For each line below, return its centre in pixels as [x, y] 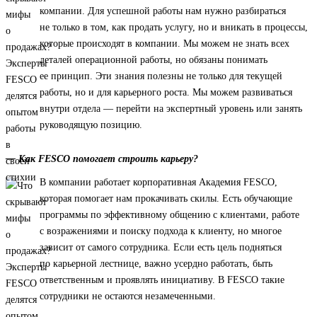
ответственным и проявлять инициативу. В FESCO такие [162, 280]
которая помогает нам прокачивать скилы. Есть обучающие [166, 199]
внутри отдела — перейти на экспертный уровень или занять [171, 109]
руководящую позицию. [91, 125]
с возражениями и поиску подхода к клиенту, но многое [161, 231]
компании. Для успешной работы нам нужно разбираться [163, 11]
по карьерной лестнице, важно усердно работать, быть [156, 264]
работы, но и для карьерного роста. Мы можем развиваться [166, 93]
